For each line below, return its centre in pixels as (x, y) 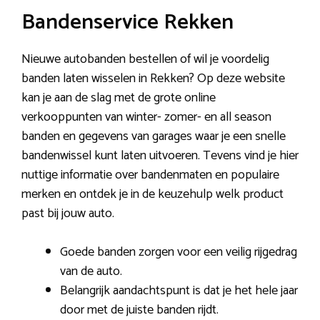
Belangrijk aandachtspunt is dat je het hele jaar (179, 291)
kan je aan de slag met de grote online (119, 98)
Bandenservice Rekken (127, 22)
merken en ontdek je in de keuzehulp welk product (152, 194)
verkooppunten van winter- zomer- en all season (146, 117)
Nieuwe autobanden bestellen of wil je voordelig (145, 59)
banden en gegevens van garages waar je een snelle (154, 136)
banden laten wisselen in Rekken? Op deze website (153, 79)
